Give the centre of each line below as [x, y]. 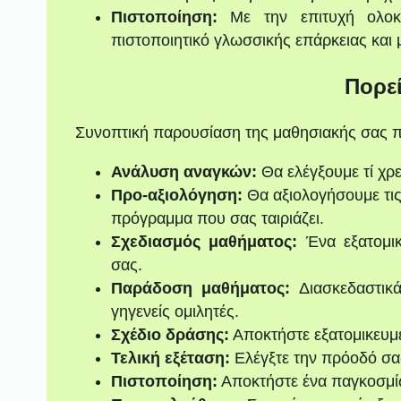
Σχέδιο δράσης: [170, 334]
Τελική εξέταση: [170, 358]
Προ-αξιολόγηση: [176, 195]
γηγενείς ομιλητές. [175, 311]
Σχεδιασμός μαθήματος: [204, 241]
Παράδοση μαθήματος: [200, 288]
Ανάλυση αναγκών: [183, 171]
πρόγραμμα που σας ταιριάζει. [217, 218]
